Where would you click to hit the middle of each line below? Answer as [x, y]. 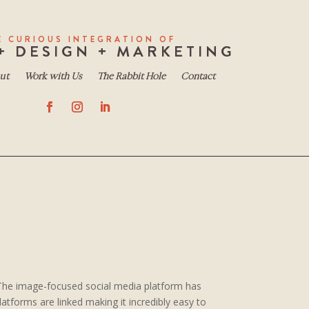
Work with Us [53, 76]
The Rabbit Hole [131, 76]
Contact [198, 76]
